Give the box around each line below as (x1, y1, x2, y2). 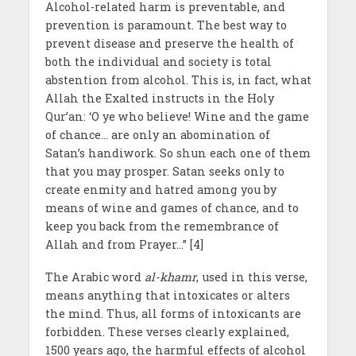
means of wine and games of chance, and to (44, 200, 299, 216)
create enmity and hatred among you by (44, 182, 277, 198)
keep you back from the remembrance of (44, 219, 279, 234)
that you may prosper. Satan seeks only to (44, 164, 284, 180)
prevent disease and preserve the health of (44, 36, 294, 52)
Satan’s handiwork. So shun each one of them (44, 145, 311, 161)
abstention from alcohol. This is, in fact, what (44, 72, 311, 88)
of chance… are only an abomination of (44, 127, 270, 143)
